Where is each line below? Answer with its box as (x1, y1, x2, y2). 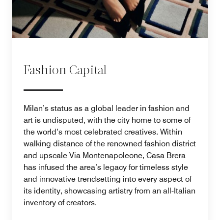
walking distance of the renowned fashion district (24, 138, 196, 148)
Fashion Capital (24, 64, 107, 77)
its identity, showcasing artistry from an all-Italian (24, 186, 195, 195)
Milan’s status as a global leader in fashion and (24, 103, 190, 113)
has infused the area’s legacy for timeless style (24, 162, 188, 172)
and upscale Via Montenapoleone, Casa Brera (24, 150, 186, 160)
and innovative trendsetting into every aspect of (24, 174, 192, 184)
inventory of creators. (24, 197, 97, 207)
